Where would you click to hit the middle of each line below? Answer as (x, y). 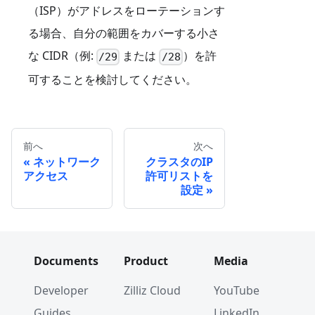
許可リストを (179, 175)
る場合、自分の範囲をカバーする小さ (124, 33)
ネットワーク (67, 161)
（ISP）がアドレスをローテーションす (127, 11)
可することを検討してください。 (112, 79)
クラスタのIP (179, 161)
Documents (66, 261)
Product (146, 261)
